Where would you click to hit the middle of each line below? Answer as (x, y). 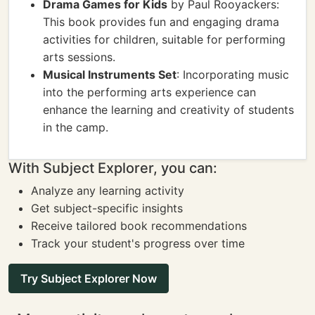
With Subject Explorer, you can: (113, 168)
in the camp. (76, 127)
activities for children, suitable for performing (164, 39)
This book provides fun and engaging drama (161, 22)
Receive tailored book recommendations (139, 226)
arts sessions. (79, 57)
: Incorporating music (233, 75)
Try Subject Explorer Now (89, 278)
